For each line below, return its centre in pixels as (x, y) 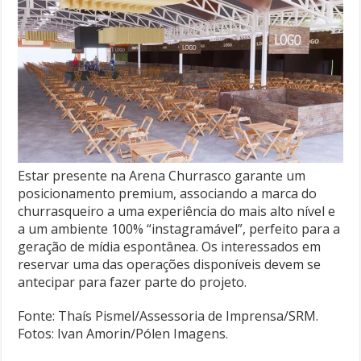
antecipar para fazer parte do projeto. (133, 282)
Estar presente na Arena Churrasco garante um (162, 175)
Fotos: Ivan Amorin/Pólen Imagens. (123, 333)
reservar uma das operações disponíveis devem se (170, 264)
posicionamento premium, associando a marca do (168, 193)
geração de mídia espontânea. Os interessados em (170, 246)
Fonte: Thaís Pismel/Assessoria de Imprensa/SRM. (168, 315)
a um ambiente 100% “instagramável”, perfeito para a (179, 228)
